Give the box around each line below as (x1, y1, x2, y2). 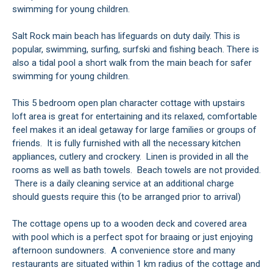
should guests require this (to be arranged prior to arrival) (12, 191, 241, 203)
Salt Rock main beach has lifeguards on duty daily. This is (12, 30, 240, 42)
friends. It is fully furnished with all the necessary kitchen (12, 138, 241, 149)
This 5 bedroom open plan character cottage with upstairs (12, 97, 245, 109)
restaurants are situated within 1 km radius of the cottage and (12, 258, 260, 270)
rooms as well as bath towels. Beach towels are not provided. (12, 165, 261, 176)
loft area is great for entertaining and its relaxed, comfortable (12, 111, 257, 122)
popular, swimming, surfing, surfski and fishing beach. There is (12, 44, 259, 55)
